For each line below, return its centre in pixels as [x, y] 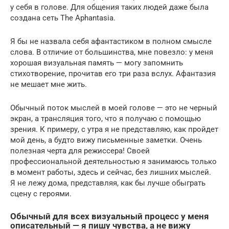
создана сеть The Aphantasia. [63, 18]
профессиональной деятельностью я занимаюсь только [113, 161]
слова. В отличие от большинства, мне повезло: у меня [112, 52]
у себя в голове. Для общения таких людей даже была [109, 7]
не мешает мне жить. [49, 84]
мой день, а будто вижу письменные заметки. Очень [106, 140]
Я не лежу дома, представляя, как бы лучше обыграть [108, 183]
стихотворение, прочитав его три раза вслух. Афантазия [113, 73]
